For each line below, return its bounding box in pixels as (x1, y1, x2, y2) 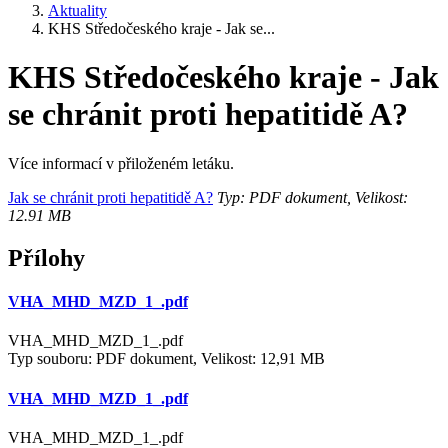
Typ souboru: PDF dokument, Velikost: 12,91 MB (8, 350, 325, 368)
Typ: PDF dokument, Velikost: (213, 188, 408, 206)
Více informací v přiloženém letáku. (8, 154, 234, 172)
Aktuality (48, 2, 107, 19)
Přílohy (8, 244, 85, 271)
